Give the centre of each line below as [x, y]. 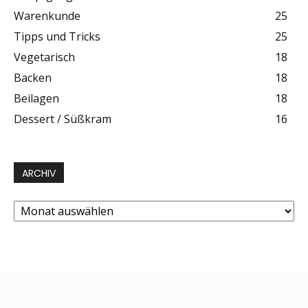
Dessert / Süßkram [63, 119]
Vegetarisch [44, 57]
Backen [33, 78]
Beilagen [36, 99]
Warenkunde [47, 16]
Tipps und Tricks [57, 37]
